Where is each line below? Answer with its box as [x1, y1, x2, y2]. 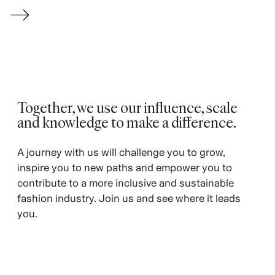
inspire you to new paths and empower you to [17, 161, 232, 174]
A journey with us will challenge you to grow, [17, 145, 225, 158]
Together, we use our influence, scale [17, 96, 238, 117]
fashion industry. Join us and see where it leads [17, 192, 241, 204]
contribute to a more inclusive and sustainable [17, 176, 234, 189]
